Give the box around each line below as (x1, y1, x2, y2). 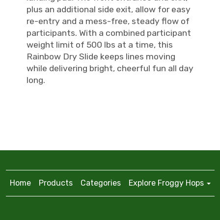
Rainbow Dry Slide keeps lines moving (27, 52, 175, 62)
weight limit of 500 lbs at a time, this (27, 40, 173, 50)
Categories (80, 178, 121, 188)
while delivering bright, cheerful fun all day (27, 63, 193, 74)
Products (38, 178, 73, 188)
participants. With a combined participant (27, 28, 191, 38)
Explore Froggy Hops (128, 178, 206, 188)
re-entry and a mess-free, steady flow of (27, 16, 190, 27)
